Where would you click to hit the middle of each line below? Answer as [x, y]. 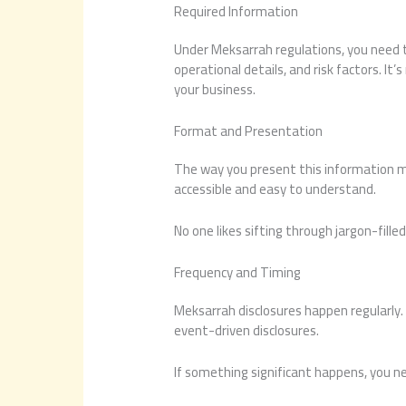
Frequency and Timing [238, 272]
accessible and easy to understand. [275, 188]
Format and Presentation [249, 130]
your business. [215, 89]
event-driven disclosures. [247, 330]
